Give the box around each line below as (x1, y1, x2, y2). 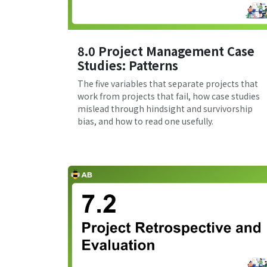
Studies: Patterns (77, 57, 178, 74)
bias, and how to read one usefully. (77, 115, 213, 128)
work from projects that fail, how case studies (77, 90, 260, 103)
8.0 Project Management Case (77, 42, 254, 60)
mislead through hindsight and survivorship (77, 103, 253, 115)
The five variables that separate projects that (77, 77, 258, 90)
